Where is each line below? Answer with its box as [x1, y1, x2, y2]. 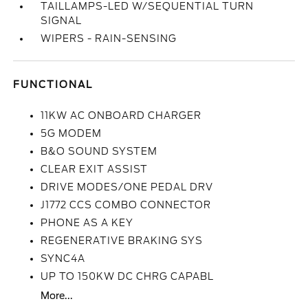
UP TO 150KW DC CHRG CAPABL [41, 271, 214, 282]
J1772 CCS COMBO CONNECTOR [41, 199, 212, 210]
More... [41, 290, 74, 301]
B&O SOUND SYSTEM [41, 146, 158, 157]
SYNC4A [41, 253, 86, 264]
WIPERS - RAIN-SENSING [41, 33, 177, 44]
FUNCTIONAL [13, 79, 93, 90]
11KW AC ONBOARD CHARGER [41, 110, 202, 121]
